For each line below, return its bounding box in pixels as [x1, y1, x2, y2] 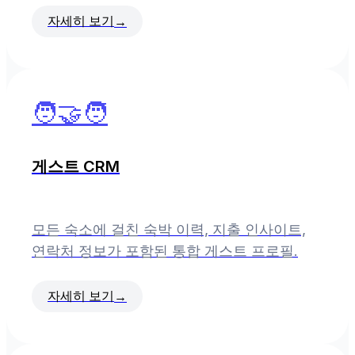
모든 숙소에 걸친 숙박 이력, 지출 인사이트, [32, 221, 306, 239]
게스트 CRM [32, 157, 120, 177]
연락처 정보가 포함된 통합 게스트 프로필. [32, 242, 298, 260]
